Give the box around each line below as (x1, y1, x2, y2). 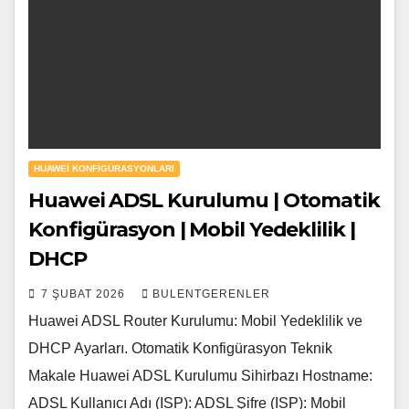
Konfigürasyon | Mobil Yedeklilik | (28, 216, 355, 242)
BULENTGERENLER (152, 287, 270, 300)
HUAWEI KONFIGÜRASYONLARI (34, 163, 174, 173)
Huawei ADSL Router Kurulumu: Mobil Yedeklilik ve (28, 312, 362, 329)
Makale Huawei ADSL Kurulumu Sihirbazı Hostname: (28, 367, 372, 383)
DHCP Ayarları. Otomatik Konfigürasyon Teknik (28, 340, 332, 356)
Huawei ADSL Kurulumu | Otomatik (28, 187, 380, 213)
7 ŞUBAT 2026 (41, 287, 129, 300)
